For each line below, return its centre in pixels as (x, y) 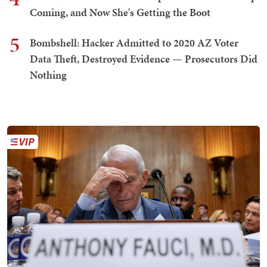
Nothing (48, 74)
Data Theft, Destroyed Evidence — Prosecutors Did (144, 58)
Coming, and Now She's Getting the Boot (120, 12)
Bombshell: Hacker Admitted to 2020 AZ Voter (134, 42)
